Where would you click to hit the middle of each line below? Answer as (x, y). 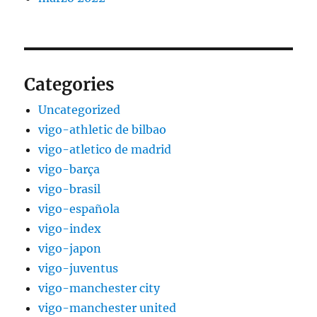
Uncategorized (80, 110)
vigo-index (70, 229)
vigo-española (79, 209)
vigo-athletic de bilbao (103, 130)
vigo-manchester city (99, 288)
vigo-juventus (79, 269)
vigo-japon (70, 249)
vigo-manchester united (108, 308)
